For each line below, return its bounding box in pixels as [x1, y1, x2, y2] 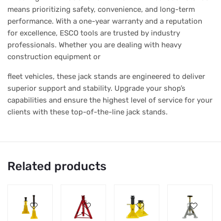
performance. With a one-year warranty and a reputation [7, 17, 202, 26]
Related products [7, 159, 107, 173]
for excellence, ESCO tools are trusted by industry [7, 29, 180, 37]
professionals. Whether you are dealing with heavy [7, 40, 182, 49]
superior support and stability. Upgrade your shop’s [7, 84, 185, 93]
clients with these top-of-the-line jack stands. [7, 108, 168, 116]
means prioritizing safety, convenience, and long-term [7, 5, 195, 14]
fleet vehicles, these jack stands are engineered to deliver [7, 72, 205, 81]
